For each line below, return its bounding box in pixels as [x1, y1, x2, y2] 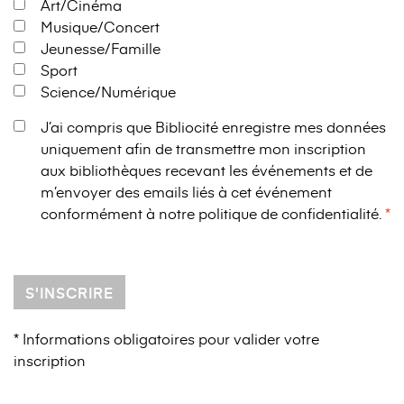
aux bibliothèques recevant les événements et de [41, 160, 372, 179]
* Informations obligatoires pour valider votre [14, 328, 319, 348]
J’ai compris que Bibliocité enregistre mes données [41, 116, 386, 136]
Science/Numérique [41, 81, 176, 101]
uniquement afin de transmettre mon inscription [41, 138, 366, 158]
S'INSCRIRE [25, 282, 114, 302]
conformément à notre [41, 203, 198, 223]
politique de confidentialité [198, 203, 379, 223]
